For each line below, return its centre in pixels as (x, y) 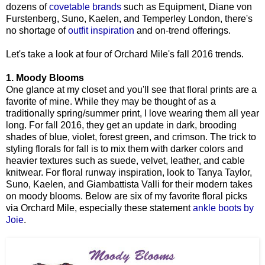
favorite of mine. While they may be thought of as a (111, 101)
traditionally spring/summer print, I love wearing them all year (132, 113)
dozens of (28, 7)
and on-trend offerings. (184, 30)
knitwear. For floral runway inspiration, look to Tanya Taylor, (129, 172)
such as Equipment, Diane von (187, 7)
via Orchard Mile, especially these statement (99, 208)
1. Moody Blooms (45, 77)
